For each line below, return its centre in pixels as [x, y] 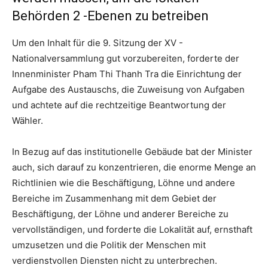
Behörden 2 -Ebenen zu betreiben [110, 16]
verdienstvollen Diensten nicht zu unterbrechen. [115, 260]
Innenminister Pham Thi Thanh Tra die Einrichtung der [127, 74]
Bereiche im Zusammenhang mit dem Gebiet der [114, 198]
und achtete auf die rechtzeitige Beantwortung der [119, 105]
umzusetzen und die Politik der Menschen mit [109, 245]
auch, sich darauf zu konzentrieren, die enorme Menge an [134, 167]
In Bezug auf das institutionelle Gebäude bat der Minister [132, 151]
